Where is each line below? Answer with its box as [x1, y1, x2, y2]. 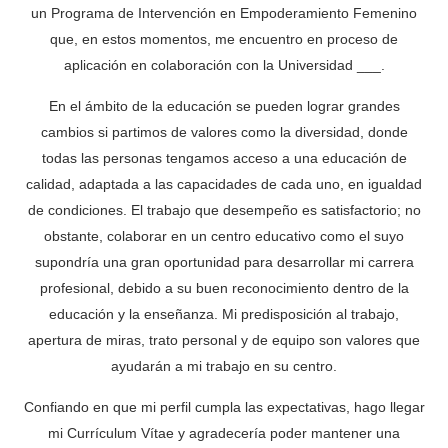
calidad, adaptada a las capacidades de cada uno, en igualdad [26, 176, 422, 193]
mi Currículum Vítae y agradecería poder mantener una [48, 425, 400, 442]
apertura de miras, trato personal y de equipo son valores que [28, 332, 420, 349]
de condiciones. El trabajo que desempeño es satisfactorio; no [27, 202, 421, 219]
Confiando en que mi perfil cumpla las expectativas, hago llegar [23, 399, 425, 416]
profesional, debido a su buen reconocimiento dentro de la [39, 280, 409, 297]
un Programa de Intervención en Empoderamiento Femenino [31, 5, 417, 22]
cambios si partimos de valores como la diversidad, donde [40, 124, 408, 141]
